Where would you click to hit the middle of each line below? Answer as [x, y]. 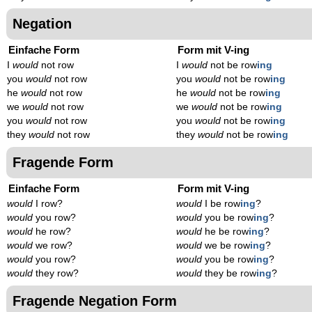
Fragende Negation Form [95, 301]
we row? [53, 245]
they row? [56, 273]
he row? [52, 231]
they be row [229, 273]
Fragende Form [63, 162]
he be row [226, 231]
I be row [221, 203]
